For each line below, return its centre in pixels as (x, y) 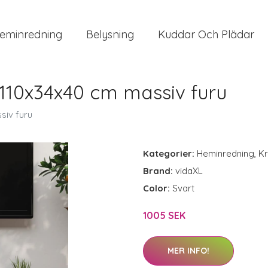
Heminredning (226, 153)
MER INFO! (188, 251)
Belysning (110, 34)
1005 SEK (164, 215)
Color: (158, 188)
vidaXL (189, 171)
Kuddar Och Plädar (206, 34)
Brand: (159, 171)
